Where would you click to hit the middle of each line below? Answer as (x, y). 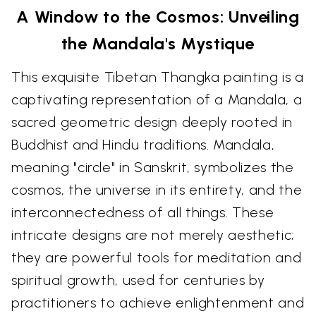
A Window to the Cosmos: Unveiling (158, 16)
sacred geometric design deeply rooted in (152, 122)
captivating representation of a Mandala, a (157, 99)
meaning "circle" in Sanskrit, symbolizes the (153, 167)
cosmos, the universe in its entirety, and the (157, 189)
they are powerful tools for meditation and (157, 257)
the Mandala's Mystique (158, 43)
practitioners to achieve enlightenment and (158, 302)
